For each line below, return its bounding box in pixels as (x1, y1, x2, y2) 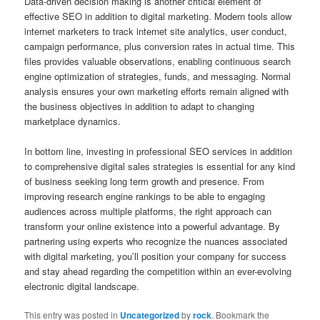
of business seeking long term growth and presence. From (24, 174, 265, 188)
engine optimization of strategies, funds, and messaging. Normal (24, 69, 291, 83)
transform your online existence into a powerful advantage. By (24, 219, 281, 233)
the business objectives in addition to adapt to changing (24, 99, 255, 113)
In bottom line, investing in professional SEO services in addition (24, 144, 293, 158)
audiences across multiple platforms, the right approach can (24, 204, 272, 218)
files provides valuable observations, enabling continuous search (24, 54, 291, 68)
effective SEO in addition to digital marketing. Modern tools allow (24, 9, 292, 23)
